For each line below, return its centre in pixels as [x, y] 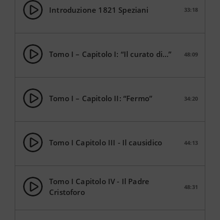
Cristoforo [67, 192]
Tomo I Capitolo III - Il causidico [106, 142]
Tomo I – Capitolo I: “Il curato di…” [110, 54]
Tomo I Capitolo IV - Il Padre [99, 181]
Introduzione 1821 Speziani [99, 10]
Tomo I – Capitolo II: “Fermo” [101, 98]
